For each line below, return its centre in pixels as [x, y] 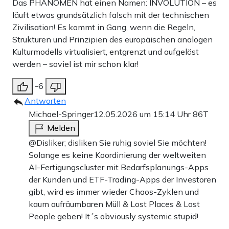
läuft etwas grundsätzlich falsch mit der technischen [111, 15]
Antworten [45, 100]
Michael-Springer [61, 114]
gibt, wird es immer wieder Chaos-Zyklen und [114, 191]
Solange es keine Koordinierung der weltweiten [117, 155]
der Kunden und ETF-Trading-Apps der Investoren [122, 179]
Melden [61, 128]
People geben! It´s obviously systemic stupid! [113, 216]
